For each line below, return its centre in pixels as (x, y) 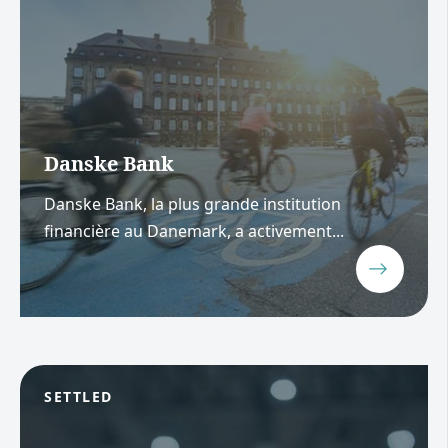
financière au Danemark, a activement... (194, 230)
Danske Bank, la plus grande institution (192, 203)
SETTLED (78, 396)
